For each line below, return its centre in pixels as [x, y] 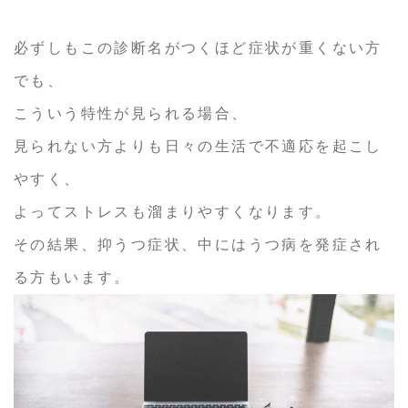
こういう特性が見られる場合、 [131, 113]
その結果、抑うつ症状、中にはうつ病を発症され [198, 244]
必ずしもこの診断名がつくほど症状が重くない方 [198, 47]
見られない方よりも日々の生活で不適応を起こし [198, 146]
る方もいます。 [72, 277]
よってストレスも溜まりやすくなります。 [173, 211]
